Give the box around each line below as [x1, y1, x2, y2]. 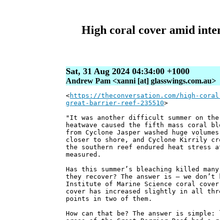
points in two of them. [66, 195, 153, 203]
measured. [66, 151, 102, 159]
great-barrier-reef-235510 [66, 99, 165, 107]
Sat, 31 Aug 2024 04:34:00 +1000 [66, 66, 190, 77]
